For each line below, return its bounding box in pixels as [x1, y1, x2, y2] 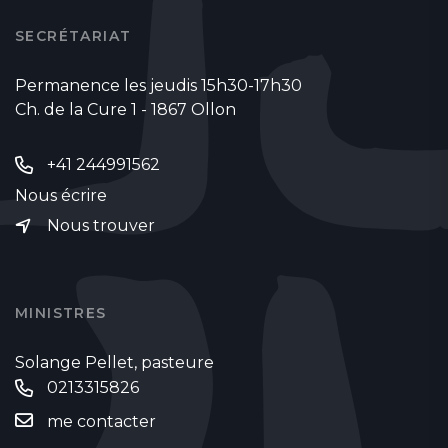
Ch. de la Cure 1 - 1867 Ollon [15, 99, 236, 119]
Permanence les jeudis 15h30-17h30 [15, 75, 302, 95]
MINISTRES [15, 303, 107, 322]
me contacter [47, 411, 156, 431]
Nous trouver [47, 216, 155, 236]
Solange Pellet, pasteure [15, 352, 214, 372]
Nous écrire [15, 185, 107, 205]
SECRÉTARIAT [15, 26, 132, 45]
